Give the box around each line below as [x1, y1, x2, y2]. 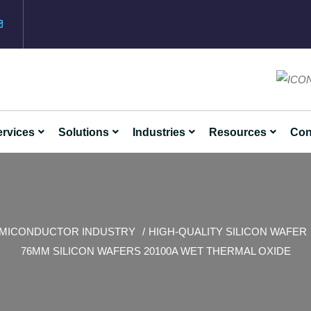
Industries [132, 126, 185, 137]
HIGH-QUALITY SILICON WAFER [149, 226, 307, 237]
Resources [208, 126, 267, 137]
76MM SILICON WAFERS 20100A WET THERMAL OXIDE [20, 246, 291, 256]
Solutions [58, 126, 109, 137]
